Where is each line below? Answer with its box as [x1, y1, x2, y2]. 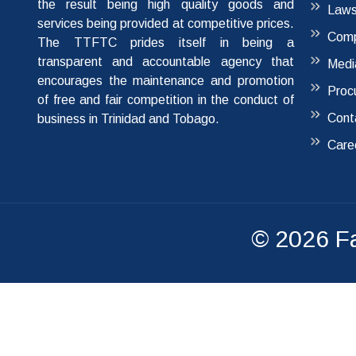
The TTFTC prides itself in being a [37, 36, 294, 50]
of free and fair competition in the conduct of [37, 93, 294, 107]
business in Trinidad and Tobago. [37, 112, 219, 126]
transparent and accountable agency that [37, 55, 294, 69]
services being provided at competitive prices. [37, 17, 294, 31]
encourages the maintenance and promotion [37, 74, 294, 88]
